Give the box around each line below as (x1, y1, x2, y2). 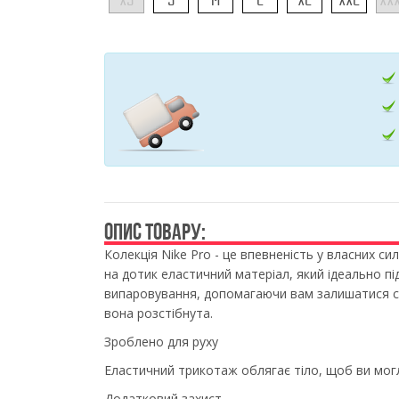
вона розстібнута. (104, 305, 213, 322)
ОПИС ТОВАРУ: (104, 218, 206, 245)
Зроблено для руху (104, 333, 218, 350)
